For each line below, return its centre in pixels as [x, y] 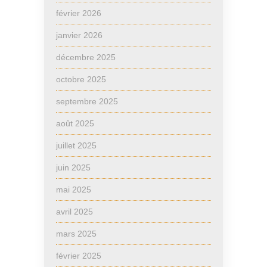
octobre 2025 [81, 79]
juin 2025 [73, 167]
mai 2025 [74, 189]
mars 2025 [76, 233]
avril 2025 [74, 211]
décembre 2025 [86, 57]
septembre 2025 [87, 101]
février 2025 [79, 255]
